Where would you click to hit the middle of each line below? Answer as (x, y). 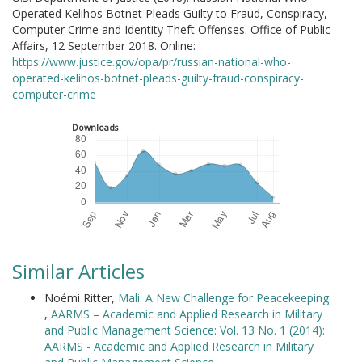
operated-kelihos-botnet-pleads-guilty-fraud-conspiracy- (158, 78)
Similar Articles (78, 271)
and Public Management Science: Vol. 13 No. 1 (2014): (185, 330)
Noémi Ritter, (81, 298)
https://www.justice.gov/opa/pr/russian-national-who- (152, 62)
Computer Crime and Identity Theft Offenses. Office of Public (171, 29)
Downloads (95, 128)
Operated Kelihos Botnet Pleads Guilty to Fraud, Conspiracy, (170, 13)
